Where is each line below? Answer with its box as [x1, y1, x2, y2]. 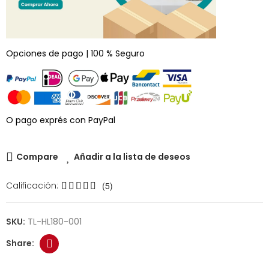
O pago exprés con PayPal [6, 113, 115, 126]
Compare [16, 150, 58, 163]
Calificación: [6, 179, 58, 192]
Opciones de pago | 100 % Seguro [6, 47, 145, 59]
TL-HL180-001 [28, 215, 82, 228]
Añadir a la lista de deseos [74, 150, 190, 163]
